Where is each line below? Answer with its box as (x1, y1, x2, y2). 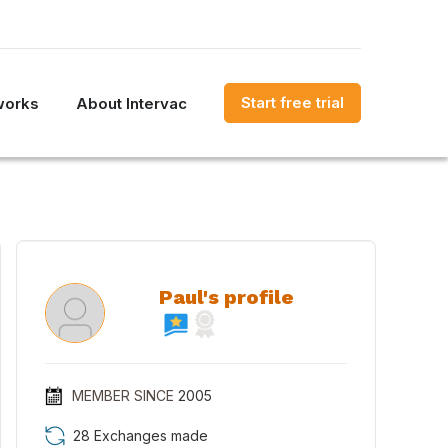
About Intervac (76, 93, 187, 113)
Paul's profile (158, 285, 294, 309)
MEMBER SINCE (71, 387, 174, 404)
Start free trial (241, 93, 344, 112)
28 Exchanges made (73, 427, 208, 444)
